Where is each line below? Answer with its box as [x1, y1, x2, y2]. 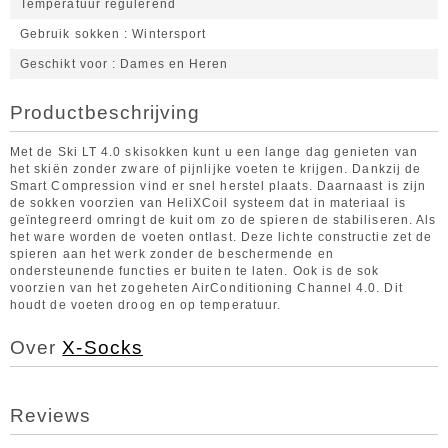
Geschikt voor [20, 57, 109, 71]
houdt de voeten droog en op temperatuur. [10, 298, 282, 312]
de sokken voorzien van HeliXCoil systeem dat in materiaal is [10, 196, 406, 210]
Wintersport [132, 27, 207, 41]
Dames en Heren [120, 57, 229, 71]
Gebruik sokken [20, 27, 121, 41]
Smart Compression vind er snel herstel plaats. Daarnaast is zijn [10, 179, 427, 193]
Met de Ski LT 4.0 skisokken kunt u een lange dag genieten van [10, 145, 418, 159]
